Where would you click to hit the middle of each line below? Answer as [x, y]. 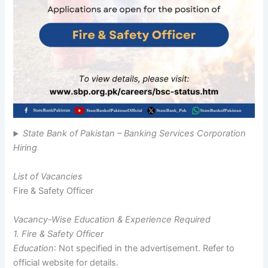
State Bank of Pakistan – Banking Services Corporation [134, 134]
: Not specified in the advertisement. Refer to [144, 249]
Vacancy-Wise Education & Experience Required [112, 220]
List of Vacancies [48, 177]
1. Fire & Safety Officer [59, 234]
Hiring [25, 148]
